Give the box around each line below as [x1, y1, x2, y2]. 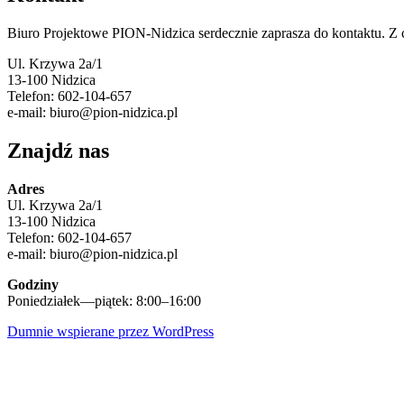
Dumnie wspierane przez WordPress [7, 323, 214, 339]
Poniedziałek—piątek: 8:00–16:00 [7, 292, 201, 308]
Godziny [7, 276, 59, 292]
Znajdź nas [7, 138, 109, 162]
